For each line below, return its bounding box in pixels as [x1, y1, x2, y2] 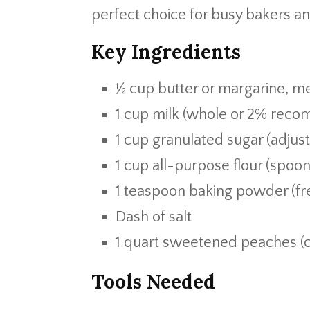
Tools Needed [91, 269, 215, 294]
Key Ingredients [91, 39, 241, 64]
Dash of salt [116, 208, 192, 226]
